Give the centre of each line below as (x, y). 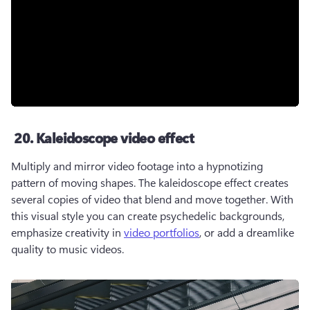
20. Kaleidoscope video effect (104, 137)
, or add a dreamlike (247, 232)
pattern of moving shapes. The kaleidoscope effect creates (150, 182)
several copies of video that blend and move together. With (152, 199)
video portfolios (162, 232)
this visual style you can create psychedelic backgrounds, (148, 216)
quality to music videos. (69, 249)
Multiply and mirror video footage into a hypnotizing (137, 166)
